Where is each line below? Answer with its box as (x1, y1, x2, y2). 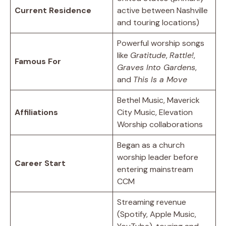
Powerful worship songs (117, 37, 204, 48)
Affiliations (15, 106, 58, 118)
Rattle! (169, 49, 194, 61)
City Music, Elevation (117, 106, 193, 118)
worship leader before (117, 151, 198, 162)
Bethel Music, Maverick (117, 94, 200, 105)
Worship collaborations (117, 119, 203, 130)
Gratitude (130, 49, 166, 61)
